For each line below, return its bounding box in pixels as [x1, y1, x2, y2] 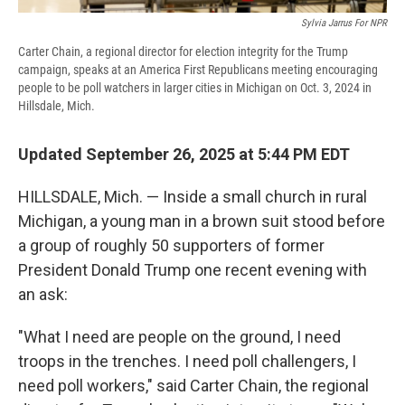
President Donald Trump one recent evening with [18, 260, 367, 280]
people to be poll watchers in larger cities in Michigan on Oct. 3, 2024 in [18, 80, 372, 96]
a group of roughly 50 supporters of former [18, 236, 325, 256]
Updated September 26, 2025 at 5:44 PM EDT [18, 145, 350, 165]
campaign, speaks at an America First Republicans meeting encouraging [18, 62, 378, 78]
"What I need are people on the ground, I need [18, 327, 341, 347]
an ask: [18, 285, 68, 305]
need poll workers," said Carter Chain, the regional [18, 376, 369, 396]
